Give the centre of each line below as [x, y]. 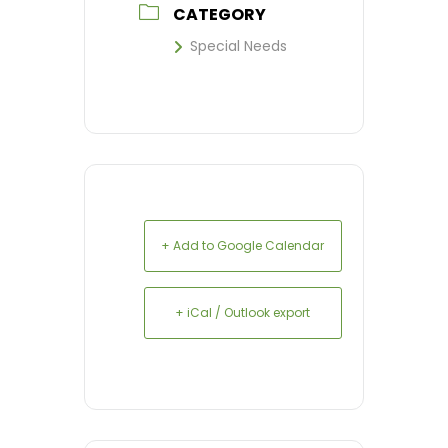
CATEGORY [219, 15]
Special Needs [238, 46]
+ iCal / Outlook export [243, 313]
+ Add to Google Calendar [243, 246]
